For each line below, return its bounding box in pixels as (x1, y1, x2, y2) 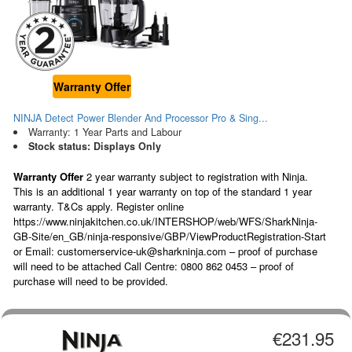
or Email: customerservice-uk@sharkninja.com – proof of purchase (13, 244, 317, 259)
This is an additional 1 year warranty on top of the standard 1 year (13, 184, 312, 200)
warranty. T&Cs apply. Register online (13, 199, 184, 214)
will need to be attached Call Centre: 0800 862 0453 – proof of (13, 258, 294, 274)
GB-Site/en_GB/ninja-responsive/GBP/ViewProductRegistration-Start (13, 229, 326, 244)
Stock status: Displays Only (27, 139, 161, 154)
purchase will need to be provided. (13, 273, 168, 289)
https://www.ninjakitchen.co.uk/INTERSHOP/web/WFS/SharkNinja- (13, 214, 317, 229)
